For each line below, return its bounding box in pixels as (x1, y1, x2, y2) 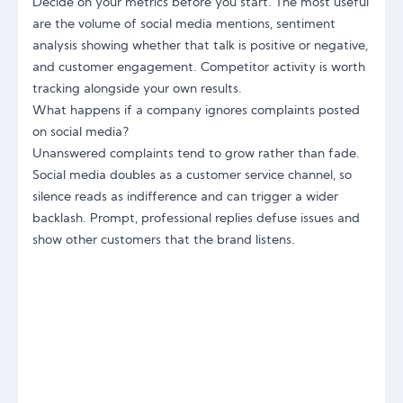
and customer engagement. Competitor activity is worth (32, 61, 365, 75)
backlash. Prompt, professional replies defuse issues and (32, 212, 360, 226)
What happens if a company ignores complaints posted (32, 104, 360, 118)
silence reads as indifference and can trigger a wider (32, 191, 338, 204)
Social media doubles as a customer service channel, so (32, 169, 352, 183)
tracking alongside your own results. (32, 83, 242, 96)
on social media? (32, 126, 130, 139)
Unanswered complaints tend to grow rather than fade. (32, 148, 360, 161)
